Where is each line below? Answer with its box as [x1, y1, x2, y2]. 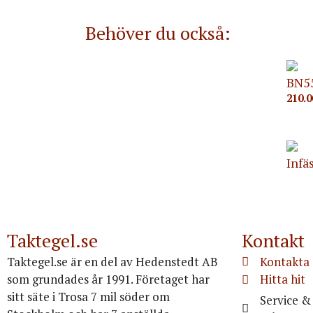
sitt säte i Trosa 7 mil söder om [7, 288, 170, 305]
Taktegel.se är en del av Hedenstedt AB [7, 253, 218, 270]
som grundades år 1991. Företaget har [7, 270, 210, 287]
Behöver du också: [85, 20, 231, 45]
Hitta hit [260, 270, 306, 287]
